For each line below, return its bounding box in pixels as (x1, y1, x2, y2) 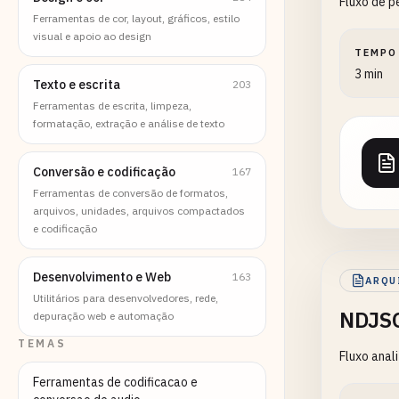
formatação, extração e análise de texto (33, 117, 224, 130)
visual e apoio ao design (33, 29, 151, 43)
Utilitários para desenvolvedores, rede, (33, 291, 218, 305)
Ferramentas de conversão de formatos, (33, 186, 228, 199)
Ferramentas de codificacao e (33, 374, 198, 390)
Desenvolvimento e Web (33, 269, 171, 285)
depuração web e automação (33, 309, 174, 322)
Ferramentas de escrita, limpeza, (33, 99, 191, 112)
